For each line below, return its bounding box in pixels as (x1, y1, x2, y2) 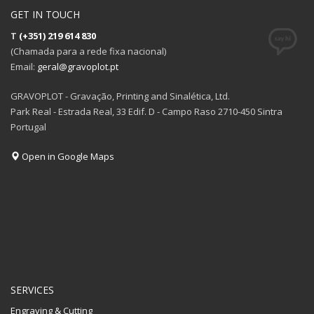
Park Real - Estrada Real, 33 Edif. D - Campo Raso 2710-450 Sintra (11, 104, 282, 118)
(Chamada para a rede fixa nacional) (11, 44, 166, 57)
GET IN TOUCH (11, 7, 80, 21)
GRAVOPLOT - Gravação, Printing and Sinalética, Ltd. (11, 89, 230, 102)
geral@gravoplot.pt (37, 60, 118, 73)
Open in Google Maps (20, 149, 114, 163)
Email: (11, 60, 37, 73)
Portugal (11, 120, 46, 133)
